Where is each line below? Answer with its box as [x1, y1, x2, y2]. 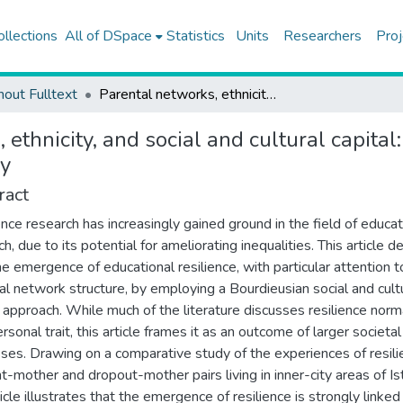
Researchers [282, 26, 362, 46]
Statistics [166, 26, 225, 46]
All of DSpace [64, 26, 152, 46]
